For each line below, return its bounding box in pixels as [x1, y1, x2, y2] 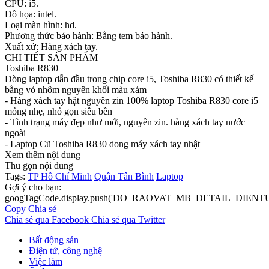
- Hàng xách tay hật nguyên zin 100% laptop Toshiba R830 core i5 [5, 95, 258, 106]
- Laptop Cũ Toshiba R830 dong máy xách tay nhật [5, 138, 200, 149]
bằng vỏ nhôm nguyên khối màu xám [5, 84, 147, 95]
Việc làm [29, 256, 62, 267]
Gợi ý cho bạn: [5, 181, 61, 192]
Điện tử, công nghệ [29, 245, 102, 256]
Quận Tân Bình [94, 171, 154, 181]
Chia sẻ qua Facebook [5, 214, 91, 225]
